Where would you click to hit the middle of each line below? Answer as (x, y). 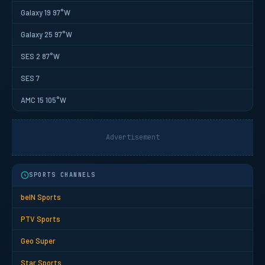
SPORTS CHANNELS (62, 174)
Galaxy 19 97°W (46, 12)
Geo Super (38, 240)
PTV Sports (41, 219)
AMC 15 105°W (43, 100)
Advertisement (132, 137)
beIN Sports (41, 197)
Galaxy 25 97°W (46, 34)
